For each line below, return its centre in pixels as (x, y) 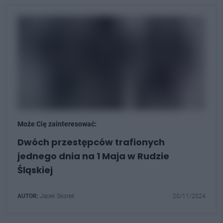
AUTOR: (28, 196)
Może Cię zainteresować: (57, 124)
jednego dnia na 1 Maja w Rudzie (93, 156)
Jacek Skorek (56, 196)
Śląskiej (35, 170)
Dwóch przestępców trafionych (91, 142)
